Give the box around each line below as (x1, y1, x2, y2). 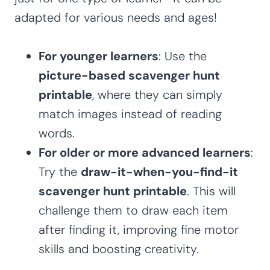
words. (39, 125, 75, 141)
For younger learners (39, 48, 159, 64)
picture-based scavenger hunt (39, 67, 220, 83)
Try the (39, 163, 81, 180)
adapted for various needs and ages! (14, 9, 217, 25)
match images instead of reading (39, 105, 222, 122)
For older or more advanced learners (39, 144, 251, 160)
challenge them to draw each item (39, 202, 228, 218)
